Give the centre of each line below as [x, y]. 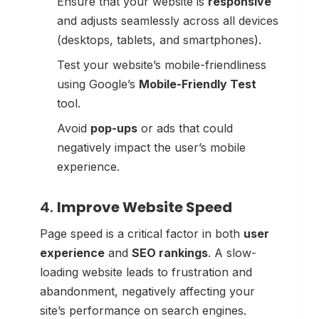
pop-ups [114, 128]
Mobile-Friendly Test [198, 84]
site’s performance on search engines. [143, 310]
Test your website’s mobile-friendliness [162, 64]
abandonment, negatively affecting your [147, 291]
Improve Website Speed [145, 207]
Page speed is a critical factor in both [142, 233]
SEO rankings [170, 252]
